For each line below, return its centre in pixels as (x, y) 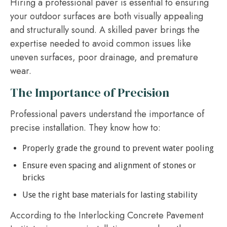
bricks (33, 178)
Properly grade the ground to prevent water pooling (118, 148)
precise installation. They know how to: (85, 128)
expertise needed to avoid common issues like (101, 44)
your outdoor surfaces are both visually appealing (107, 16)
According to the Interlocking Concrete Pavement (107, 215)
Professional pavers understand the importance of (107, 114)
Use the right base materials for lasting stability (110, 195)
